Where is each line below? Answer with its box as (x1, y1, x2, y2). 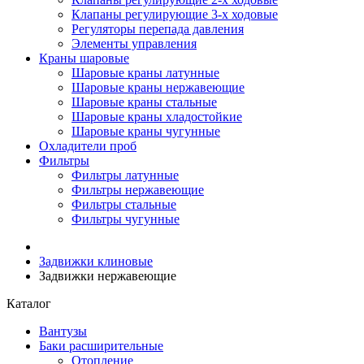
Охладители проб (39, 139, 136, 153)
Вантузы (39, 324, 87, 338)
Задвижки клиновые (39, 254, 153, 268)
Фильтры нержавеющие (71, 183, 204, 197)
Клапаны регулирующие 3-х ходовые (71, 7, 278, 21)
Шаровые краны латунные (71, 66, 219, 80)
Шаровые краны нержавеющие (71, 80, 245, 94)
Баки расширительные (39, 339, 163, 353)
